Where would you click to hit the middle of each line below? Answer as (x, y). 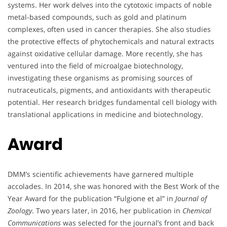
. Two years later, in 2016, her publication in (107, 210)
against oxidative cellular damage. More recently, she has (105, 53)
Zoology (20, 210)
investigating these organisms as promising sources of (100, 78)
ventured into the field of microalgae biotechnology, (95, 65)
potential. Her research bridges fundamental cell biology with (112, 102)
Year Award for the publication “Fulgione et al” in (91, 198)
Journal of (191, 198)
